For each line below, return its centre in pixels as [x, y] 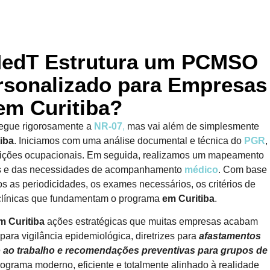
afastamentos [230, 236]
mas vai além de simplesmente [192, 126]
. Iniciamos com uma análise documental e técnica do [129, 140]
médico [201, 169]
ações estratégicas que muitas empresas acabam [151, 221]
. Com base [242, 169]
